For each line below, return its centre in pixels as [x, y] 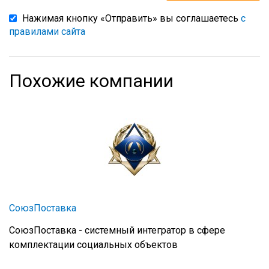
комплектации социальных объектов [93, 245]
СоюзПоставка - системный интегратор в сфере [117, 231]
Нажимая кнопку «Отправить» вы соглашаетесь [131, 19]
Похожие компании [91, 81]
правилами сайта [47, 32]
